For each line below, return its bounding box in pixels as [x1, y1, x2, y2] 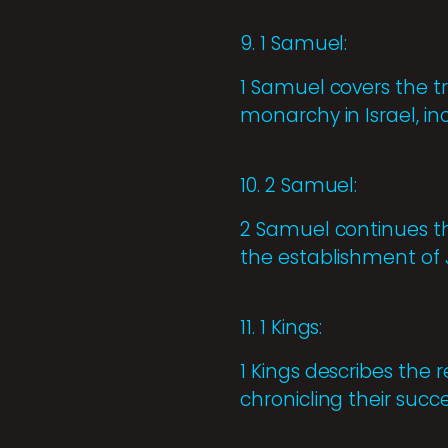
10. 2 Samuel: [240, 172, 358, 200]
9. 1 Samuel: [240, 30, 348, 58]
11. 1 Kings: [240, 314, 323, 342]
